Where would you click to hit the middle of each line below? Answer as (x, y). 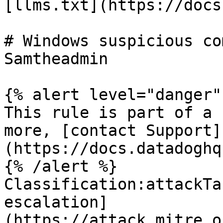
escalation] (56, 202)
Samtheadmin (56, 59)
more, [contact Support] (113, 130)
